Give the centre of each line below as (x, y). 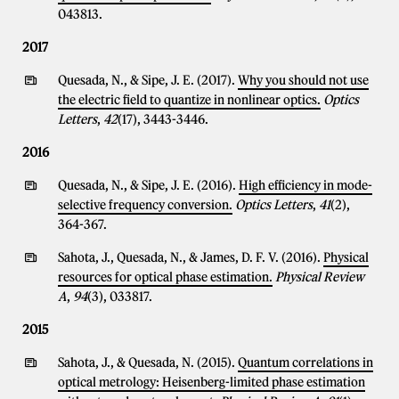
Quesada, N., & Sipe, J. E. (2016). (148, 185)
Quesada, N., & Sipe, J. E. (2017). (148, 80)
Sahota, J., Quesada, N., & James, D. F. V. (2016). (191, 257)
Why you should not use (303, 80)
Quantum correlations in (305, 362)
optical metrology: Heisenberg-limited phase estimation (212, 382)
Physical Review (320, 277)
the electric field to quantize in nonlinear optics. (189, 100)
